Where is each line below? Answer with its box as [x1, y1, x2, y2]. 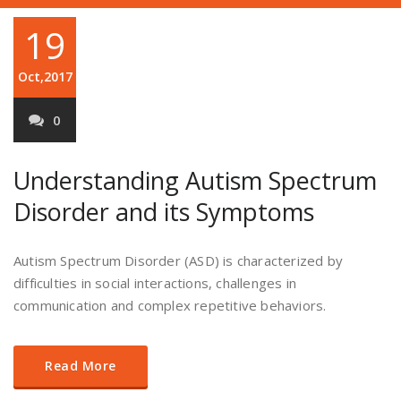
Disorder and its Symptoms [13, 195, 314, 228]
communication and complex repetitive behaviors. [13, 296, 327, 314]
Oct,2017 [17, 68, 73, 85]
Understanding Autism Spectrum [13, 164, 377, 197]
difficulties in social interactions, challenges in [13, 274, 297, 292]
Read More [45, 357, 116, 374]
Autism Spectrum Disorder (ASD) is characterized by [13, 252, 344, 269]
